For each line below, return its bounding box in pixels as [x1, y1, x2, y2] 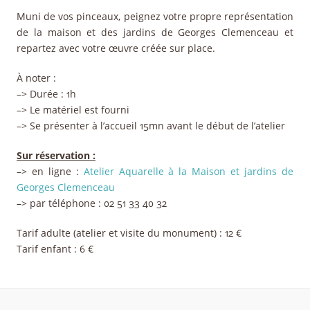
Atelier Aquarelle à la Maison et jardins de [83, 165, 294, 178]
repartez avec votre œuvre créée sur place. [17, 42, 215, 55]
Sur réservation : [17, 149, 95, 162]
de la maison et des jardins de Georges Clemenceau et [17, 26, 293, 39]
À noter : [17, 71, 56, 84]
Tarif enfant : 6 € [17, 242, 93, 255]
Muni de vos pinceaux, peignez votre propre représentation [17, 10, 293, 23]
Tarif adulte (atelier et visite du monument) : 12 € [17, 226, 241, 239]
